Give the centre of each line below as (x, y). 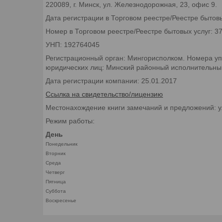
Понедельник (61, 144)
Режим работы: (70, 121)
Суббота (56, 191)
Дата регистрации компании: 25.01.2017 (111, 81)
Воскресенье (61, 200)
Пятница (56, 181)
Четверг (55, 172)
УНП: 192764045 (73, 44)
